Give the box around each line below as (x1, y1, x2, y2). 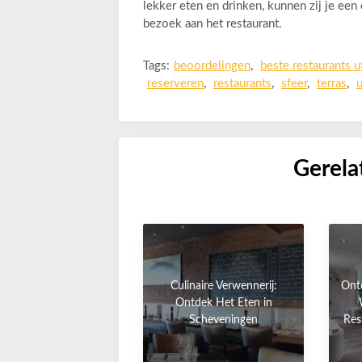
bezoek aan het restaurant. (143, 18, 282, 31)
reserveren (147, 78, 204, 90)
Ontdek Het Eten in (175, 297, 272, 309)
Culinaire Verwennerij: (170, 280, 277, 292)
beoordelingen (174, 60, 250, 73)
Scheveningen (189, 314, 259, 326)
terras (317, 78, 347, 90)
